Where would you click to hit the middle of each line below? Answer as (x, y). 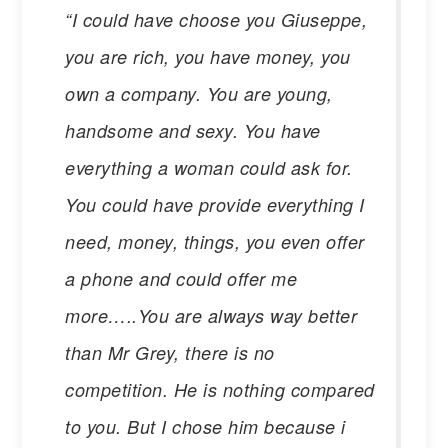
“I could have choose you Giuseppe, (216, 19)
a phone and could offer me (181, 278)
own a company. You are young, (199, 93)
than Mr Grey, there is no (170, 352)
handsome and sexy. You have (193, 130)
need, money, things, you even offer (215, 241)
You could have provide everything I (215, 204)
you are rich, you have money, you (208, 56)
